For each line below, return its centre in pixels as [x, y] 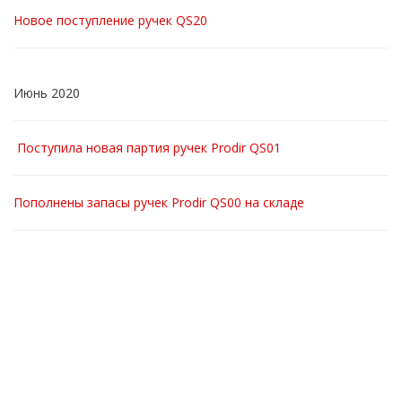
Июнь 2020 [47, 93]
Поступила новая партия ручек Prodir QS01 [149, 148]
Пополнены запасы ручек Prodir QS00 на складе [161, 202]
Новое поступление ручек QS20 [114, 20]
